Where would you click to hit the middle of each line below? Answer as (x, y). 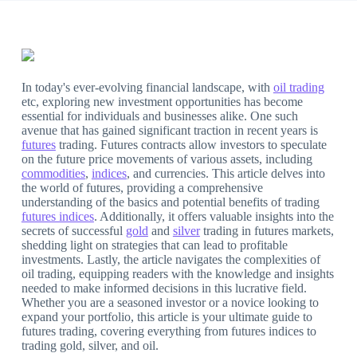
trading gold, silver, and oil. (90, 346)
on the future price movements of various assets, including (167, 159)
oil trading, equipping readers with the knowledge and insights (177, 274)
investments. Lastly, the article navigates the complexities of (171, 260)
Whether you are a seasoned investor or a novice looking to (170, 303)
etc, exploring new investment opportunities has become (162, 102)
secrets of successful (73, 231)
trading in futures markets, (267, 231)
